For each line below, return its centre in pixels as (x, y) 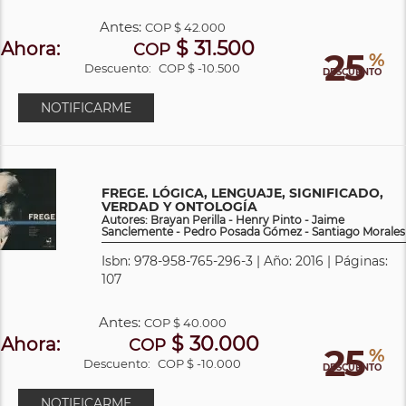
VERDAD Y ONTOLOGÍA (179, 206)
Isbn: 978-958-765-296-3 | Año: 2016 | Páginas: (245, 261)
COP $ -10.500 (200, 68)
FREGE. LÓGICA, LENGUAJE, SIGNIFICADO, (242, 193)
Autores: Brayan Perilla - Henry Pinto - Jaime (223, 219)
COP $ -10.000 (200, 363)
